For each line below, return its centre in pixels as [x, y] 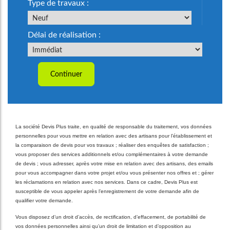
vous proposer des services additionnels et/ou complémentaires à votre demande [112, 154]
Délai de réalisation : [64, 35]
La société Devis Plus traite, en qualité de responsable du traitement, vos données [113, 127]
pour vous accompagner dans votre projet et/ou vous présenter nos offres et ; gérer [114, 173]
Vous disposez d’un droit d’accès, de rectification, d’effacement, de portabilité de [111, 217]
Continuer [66, 74]
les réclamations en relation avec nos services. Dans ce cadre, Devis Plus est [107, 182]
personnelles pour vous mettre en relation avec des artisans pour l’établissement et [114, 136]
